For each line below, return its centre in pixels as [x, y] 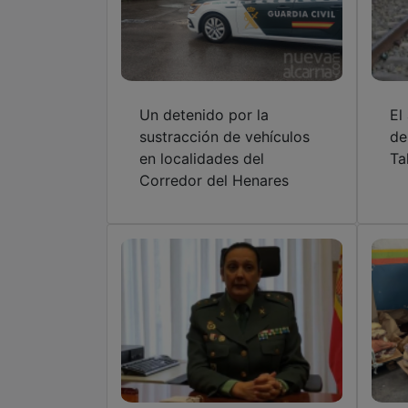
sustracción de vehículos [224, 136]
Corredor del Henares [214, 180]
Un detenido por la [204, 114]
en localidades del [202, 158]
